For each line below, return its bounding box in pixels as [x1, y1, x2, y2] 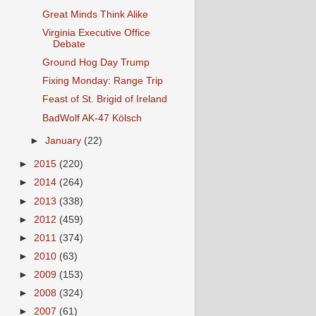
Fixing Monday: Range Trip [42, 75, 163, 87]
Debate [52, 39, 85, 49]
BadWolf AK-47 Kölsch [42, 112, 142, 123]
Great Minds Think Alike [42, 8, 148, 20]
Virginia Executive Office [42, 28, 150, 38]
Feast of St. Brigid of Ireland [42, 94, 167, 105]
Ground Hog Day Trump [42, 57, 150, 68]
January [45, 135, 85, 147]
